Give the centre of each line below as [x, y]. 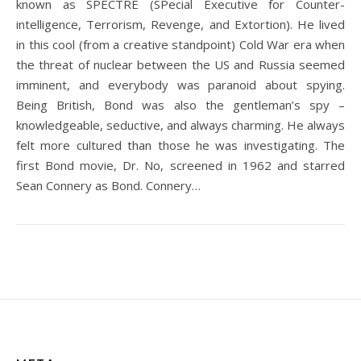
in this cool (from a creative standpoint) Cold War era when [180, 44]
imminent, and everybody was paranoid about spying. [180, 85]
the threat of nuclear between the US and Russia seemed [180, 64]
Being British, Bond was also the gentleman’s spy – [180, 105]
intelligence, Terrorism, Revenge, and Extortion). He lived [180, 24]
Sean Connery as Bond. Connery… [108, 185]
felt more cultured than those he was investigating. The [180, 145]
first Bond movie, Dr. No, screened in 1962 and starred [180, 165]
